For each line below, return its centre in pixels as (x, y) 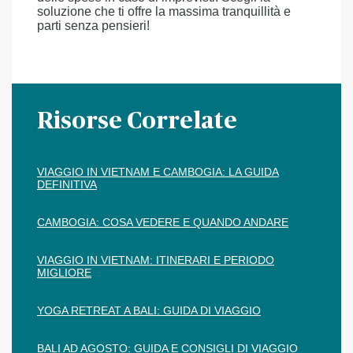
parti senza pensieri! (93, 26)
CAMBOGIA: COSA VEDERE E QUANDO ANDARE (163, 222)
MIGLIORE (64, 273)
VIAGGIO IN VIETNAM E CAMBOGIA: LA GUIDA (158, 172)
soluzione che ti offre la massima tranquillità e (164, 11)
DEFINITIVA (67, 184)
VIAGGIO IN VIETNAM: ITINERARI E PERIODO (156, 260)
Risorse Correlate (137, 121)
